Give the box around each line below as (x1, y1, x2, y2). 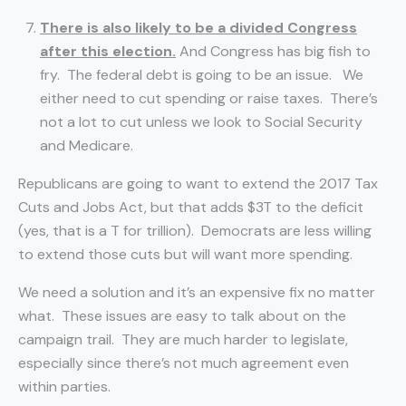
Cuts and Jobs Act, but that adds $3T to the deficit (18, 198, 363, 217)
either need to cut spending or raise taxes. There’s (40, 89, 378, 108)
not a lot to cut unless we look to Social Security (40, 112, 362, 131)
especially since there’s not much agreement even (18, 353, 349, 372)
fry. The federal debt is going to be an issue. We (40, 65, 363, 84)
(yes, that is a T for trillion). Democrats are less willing (18, 221, 372, 240)
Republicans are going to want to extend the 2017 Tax (18, 174, 378, 193)
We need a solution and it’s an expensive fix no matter (18, 283, 375, 302)
